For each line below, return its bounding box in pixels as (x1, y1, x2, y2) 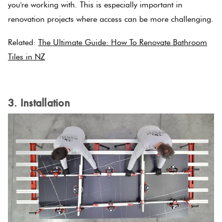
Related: (8, 37, 38, 47)
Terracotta (86, 31, 120, 41)
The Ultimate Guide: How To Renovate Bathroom (38, 37, 207, 47)
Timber (86, 118, 110, 128)
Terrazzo (86, 74, 115, 84)
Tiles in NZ (8, 52, 45, 61)
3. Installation (8, 96, 70, 110)
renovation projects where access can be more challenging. (8, 14, 214, 24)
